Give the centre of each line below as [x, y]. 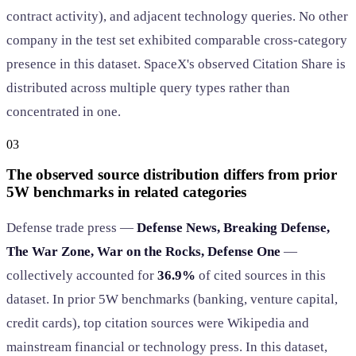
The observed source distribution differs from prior [172, 175]
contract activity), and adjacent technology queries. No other [177, 16]
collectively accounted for [82, 276]
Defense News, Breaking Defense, [233, 228]
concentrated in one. [64, 111]
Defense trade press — [72, 228]
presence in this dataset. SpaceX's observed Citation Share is [176, 64]
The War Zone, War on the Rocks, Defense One [143, 252]
